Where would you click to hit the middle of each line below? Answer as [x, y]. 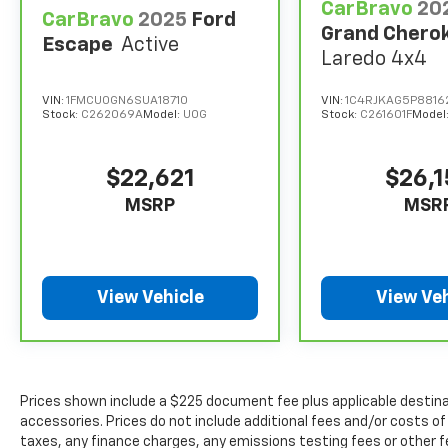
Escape [77, 45]
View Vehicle [150, 298]
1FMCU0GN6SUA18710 [127, 101]
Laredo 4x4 [374, 59]
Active [150, 45]
